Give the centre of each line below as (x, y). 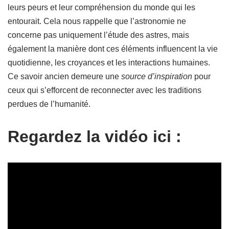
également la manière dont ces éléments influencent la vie (113, 49)
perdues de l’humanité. (49, 104)
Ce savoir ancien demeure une (64, 76)
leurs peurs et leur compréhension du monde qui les (101, 7)
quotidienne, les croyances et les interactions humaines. (109, 63)
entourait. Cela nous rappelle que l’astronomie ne (97, 21)
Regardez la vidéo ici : (95, 136)
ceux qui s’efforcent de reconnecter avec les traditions (105, 90)
